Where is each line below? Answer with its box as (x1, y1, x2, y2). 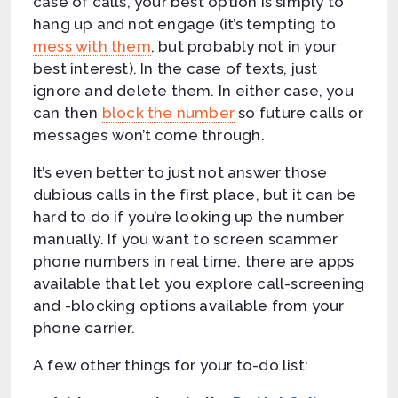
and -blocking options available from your (33, 296, 345, 314)
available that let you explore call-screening (33, 274, 365, 292)
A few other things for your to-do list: (33, 355, 308, 374)
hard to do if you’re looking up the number (33, 207, 345, 226)
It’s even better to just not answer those (33, 163, 328, 181)
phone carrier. (33, 318, 135, 337)
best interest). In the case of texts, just (33, 59, 318, 77)
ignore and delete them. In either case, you (33, 81, 354, 99)
